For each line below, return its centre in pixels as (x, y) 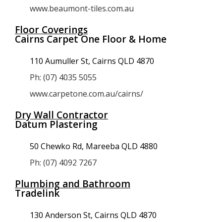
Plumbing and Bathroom (73, 184)
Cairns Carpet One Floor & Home (91, 39)
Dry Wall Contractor (61, 115)
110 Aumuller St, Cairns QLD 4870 (92, 61)
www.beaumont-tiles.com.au (82, 8)
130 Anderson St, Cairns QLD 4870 (93, 215)
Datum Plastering (56, 124)
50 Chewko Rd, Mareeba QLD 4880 (94, 146)
